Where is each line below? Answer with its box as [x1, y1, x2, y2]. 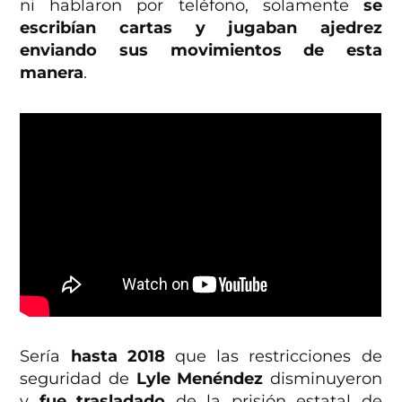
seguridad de [20, 368, 129, 389]
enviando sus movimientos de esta [20, 39, 382, 60]
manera [20, 62, 84, 83]
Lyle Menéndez [128, 368, 270, 389]
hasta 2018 [70, 345, 165, 366]
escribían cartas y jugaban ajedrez [20, 17, 382, 38]
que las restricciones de [164, 345, 382, 366]
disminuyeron [269, 368, 382, 389]
